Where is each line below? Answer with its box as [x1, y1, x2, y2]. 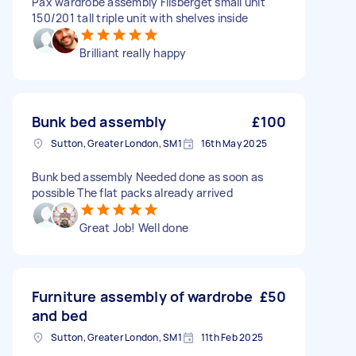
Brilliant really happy [79, 45, 187, 60]
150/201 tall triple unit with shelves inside [32, 10, 248, 25]
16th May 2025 [200, 137, 267, 150]
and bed [32, 306, 88, 325]
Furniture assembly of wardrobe [32, 287, 253, 306]
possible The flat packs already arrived [32, 185, 233, 200]
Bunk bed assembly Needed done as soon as [32, 169, 263, 184]
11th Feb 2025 [200, 331, 263, 344]
